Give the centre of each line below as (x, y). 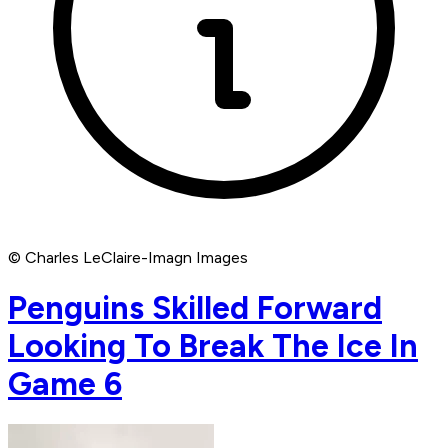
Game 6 (65, 383)
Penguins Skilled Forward (195, 307)
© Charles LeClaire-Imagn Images (128, 258)
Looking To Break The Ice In (213, 345)
